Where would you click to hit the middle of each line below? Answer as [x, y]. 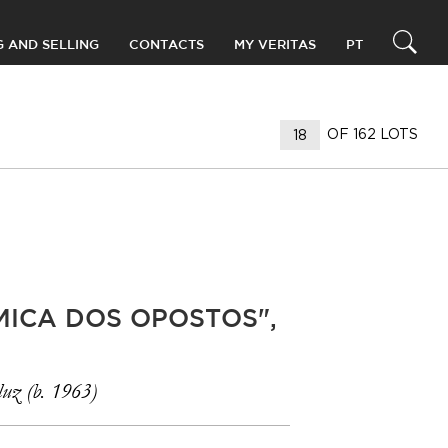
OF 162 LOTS [372, 133]
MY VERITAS [275, 45]
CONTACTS [166, 45]
